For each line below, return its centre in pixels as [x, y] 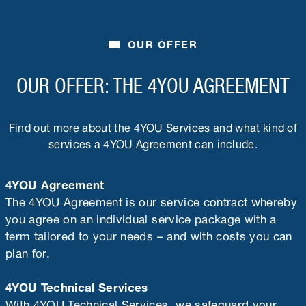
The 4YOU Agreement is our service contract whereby [151, 200]
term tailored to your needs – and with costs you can [149, 234]
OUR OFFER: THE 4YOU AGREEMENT [153, 85]
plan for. [28, 251]
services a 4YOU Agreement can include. [153, 142]
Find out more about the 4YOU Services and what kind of [153, 126]
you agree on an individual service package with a [141, 217]
